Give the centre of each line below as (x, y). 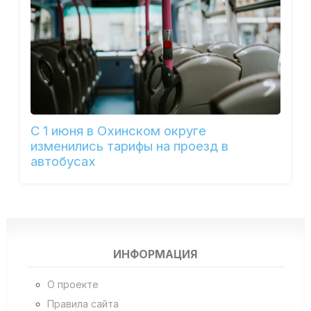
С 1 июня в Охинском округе (118, 131)
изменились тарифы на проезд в (129, 146)
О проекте (73, 285)
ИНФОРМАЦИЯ (155, 254)
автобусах (63, 162)
